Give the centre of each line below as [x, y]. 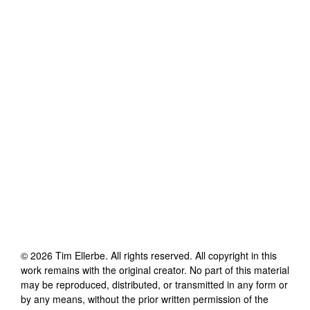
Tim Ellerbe [80, 255]
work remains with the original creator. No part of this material [155, 270]
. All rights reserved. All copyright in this [191, 255]
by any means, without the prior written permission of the [145, 299]
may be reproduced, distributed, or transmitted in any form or [154, 284]
